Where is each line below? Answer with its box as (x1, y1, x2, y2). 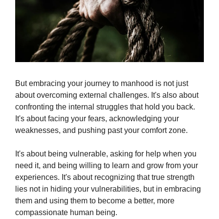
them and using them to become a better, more (15, 197, 175, 205)
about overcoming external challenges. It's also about (15, 91, 198, 100)
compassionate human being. (15, 208, 117, 217)
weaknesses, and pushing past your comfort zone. (15, 126, 188, 135)
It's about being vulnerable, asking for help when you (15, 150, 197, 158)
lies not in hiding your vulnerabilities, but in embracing (15, 185, 201, 194)
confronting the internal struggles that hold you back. (15, 103, 195, 111)
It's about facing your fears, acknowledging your (15, 114, 179, 123)
